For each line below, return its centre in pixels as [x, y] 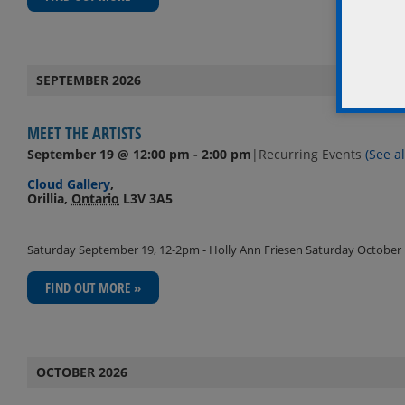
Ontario [95, 199]
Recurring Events [312, 155]
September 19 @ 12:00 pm [108, 155]
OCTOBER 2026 [82, 372]
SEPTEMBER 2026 [89, 80]
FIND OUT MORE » [93, 288]
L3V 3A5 [148, 199]
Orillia [46, 199]
